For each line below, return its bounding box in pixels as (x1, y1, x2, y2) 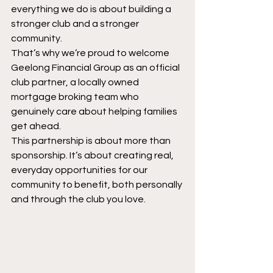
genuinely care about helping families (11, 106, 179, 116)
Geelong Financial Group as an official (11, 62, 182, 73)
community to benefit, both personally (11, 179, 184, 190)
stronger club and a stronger (11, 18, 141, 29)
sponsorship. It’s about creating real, (11, 150, 175, 160)
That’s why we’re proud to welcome (11, 48, 171, 58)
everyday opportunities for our (11, 165, 149, 175)
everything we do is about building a (11, 4, 173, 14)
